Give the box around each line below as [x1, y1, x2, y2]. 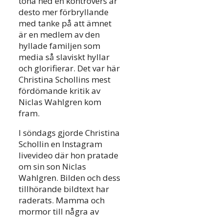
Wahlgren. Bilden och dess [19, 172, 120, 183]
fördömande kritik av [19, 85, 100, 96]
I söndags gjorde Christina [19, 127, 120, 138]
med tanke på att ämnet [19, 17, 111, 29]
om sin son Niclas [19, 160, 86, 172]
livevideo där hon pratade [19, 149, 118, 161]
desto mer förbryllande [19, 6, 109, 18]
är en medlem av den [19, 28, 100, 40]
